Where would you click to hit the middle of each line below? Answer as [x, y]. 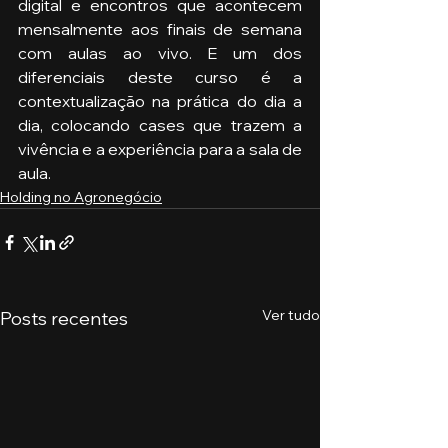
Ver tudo [291, 315]
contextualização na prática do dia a [160, 101]
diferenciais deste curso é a [160, 77]
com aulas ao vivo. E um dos [160, 53]
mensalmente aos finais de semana [160, 29]
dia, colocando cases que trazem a [160, 125]
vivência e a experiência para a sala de [160, 149]
